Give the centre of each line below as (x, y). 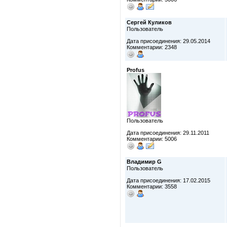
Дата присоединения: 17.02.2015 (168, 180)
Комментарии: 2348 (152, 47)
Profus (136, 70)
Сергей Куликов (149, 22)
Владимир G (144, 162)
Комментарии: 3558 (152, 186)
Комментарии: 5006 (152, 139)
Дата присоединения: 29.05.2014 (168, 41)
